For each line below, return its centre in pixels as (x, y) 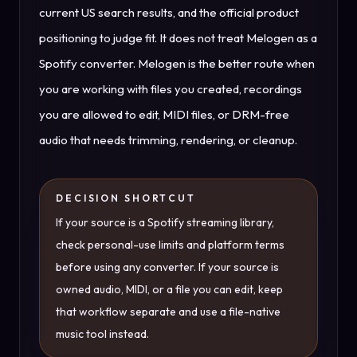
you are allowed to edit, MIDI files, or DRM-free (164, 114)
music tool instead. (102, 334)
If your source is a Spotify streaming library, (165, 222)
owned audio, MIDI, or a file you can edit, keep (169, 289)
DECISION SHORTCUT (126, 198)
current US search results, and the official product (169, 12)
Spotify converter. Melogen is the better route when (177, 63)
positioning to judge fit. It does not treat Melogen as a (178, 38)
